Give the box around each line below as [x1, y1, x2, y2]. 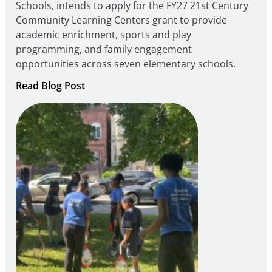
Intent [84, 122, 112, 136]
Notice [84, 93, 115, 107]
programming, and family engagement [15, 42, 192, 56]
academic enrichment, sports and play [15, 28, 191, 42]
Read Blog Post [15, 79, 85, 93]
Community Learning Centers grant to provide [15, 13, 227, 27]
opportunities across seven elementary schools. [15, 57, 236, 71]
